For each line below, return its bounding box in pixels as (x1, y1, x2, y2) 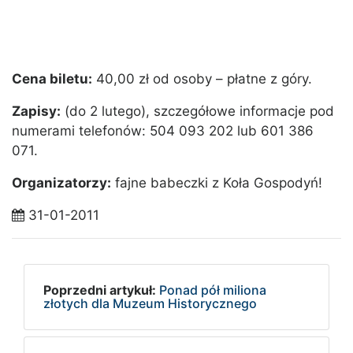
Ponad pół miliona (159, 282, 266, 299)
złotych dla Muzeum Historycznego (43, 295, 257, 312)
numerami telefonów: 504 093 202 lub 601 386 (12, 123, 314, 139)
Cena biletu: (12, 71, 92, 87)
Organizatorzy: (12, 175, 111, 191)
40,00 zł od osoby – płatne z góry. (92, 71, 312, 87)
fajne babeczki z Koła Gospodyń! (111, 175, 322, 191)
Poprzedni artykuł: (43, 282, 156, 299)
